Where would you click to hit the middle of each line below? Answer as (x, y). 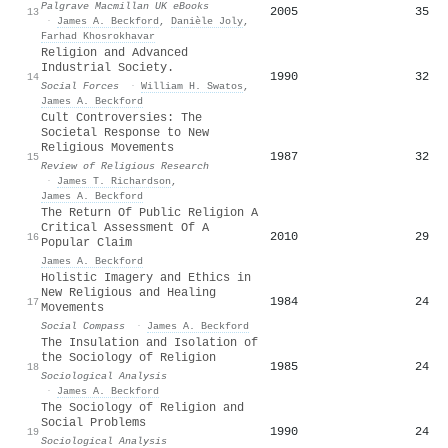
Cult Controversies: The (121, 117)
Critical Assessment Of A (125, 227)
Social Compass (83, 325)
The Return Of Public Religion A (149, 212)
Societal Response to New (125, 132)
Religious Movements (107, 147)
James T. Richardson (114, 180)
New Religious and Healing (128, 292)
